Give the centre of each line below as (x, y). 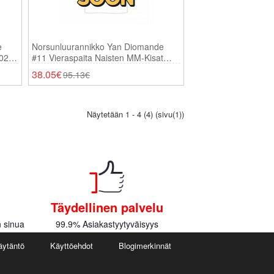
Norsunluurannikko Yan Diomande (98, 46)
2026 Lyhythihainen (69, 68)
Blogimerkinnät (145, 246)
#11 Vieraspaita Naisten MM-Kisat (98, 57)
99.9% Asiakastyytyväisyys (107, 224)
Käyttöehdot (71, 246)
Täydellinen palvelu (107, 207)
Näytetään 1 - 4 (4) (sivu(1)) (135, 114)
